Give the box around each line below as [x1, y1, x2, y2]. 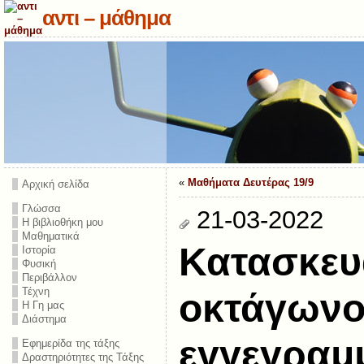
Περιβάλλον [21, 271, 77, 284]
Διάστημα [21, 313, 67, 325]
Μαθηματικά [21, 230, 80, 242]
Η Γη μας [21, 299, 64, 311]
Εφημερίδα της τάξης [21, 337, 119, 349]
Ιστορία [21, 244, 56, 256]
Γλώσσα [21, 202, 61, 214]
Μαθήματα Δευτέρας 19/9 [187, 176, 314, 188]
